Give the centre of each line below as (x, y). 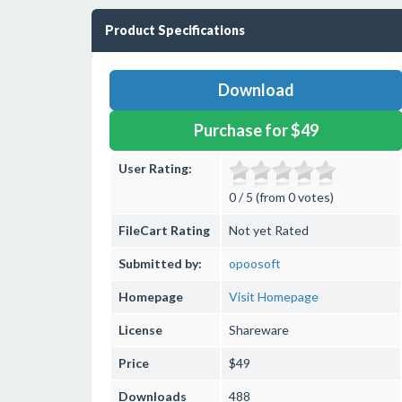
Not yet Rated (269, 230)
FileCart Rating (164, 230)
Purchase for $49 (256, 130)
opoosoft (255, 263)
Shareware (259, 330)
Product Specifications (175, 30)
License (140, 330)
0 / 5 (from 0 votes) (281, 197)
